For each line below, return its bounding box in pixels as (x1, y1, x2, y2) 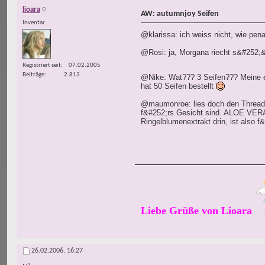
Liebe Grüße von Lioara (141, 205, 252, 217)
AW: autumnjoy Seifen (141, 9, 219, 19)
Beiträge (22, 71, 44, 78)
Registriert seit (22, 62, 61, 69)
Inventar (22, 20, 45, 27)
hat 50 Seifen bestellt (141, 82, 216, 91)
